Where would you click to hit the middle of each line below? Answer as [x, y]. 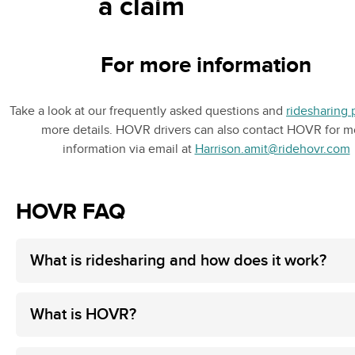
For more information [206, 66]
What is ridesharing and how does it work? [178, 260]
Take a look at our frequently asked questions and [148, 111]
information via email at [128, 149]
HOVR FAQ [71, 212]
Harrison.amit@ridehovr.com [272, 149]
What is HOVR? [83, 315]
